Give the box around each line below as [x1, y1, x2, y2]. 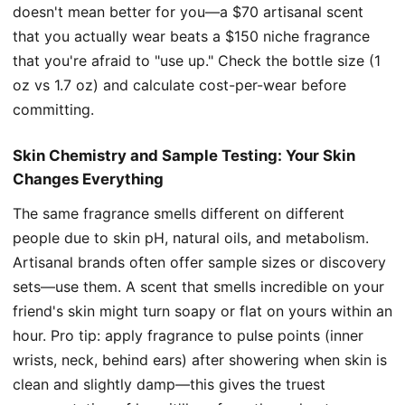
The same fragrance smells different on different [13, 203, 344, 222]
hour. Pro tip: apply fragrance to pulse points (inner [13, 325, 363, 344]
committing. [13, 99, 94, 118]
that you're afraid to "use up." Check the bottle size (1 [13, 51, 381, 70]
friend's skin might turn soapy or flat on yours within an [13, 301, 392, 320]
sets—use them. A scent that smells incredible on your [13, 277, 384, 296]
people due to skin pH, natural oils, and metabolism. [13, 228, 369, 247]
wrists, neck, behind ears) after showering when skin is [13, 350, 387, 369]
